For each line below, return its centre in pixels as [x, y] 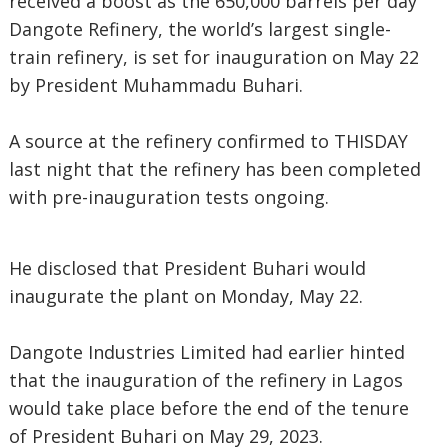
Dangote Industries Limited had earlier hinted [206, 352]
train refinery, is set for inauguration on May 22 [213, 57]
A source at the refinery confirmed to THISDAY [208, 141]
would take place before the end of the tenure [208, 408]
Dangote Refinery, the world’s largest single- [199, 29]
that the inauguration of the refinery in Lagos [205, 380]
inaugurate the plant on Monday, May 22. [185, 296]
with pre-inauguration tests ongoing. [168, 197]
